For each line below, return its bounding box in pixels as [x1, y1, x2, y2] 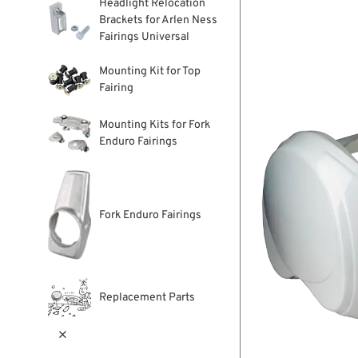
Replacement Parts [98, 291, 195, 305]
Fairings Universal [98, 30, 189, 45]
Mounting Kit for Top [98, 65, 201, 79]
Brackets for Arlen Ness [98, 14, 217, 28]
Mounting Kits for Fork [98, 118, 210, 133]
